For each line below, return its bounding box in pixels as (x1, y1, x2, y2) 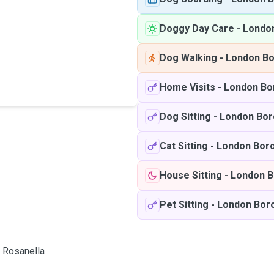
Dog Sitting (160, 111, 211, 122)
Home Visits (160, 81, 215, 93)
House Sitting (160, 169, 222, 181)
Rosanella (2, 245, 45, 257)
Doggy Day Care (160, 23, 234, 34)
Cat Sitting (160, 140, 208, 152)
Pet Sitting (160, 199, 209, 210)
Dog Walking (160, 52, 217, 64)
